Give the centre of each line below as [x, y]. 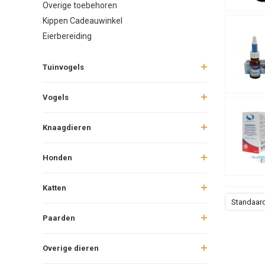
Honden [57, 157]
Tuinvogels [63, 67]
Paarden [59, 218]
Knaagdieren [67, 127]
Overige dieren [71, 248]
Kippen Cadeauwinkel [83, 20]
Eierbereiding [67, 36]
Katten [54, 188]
